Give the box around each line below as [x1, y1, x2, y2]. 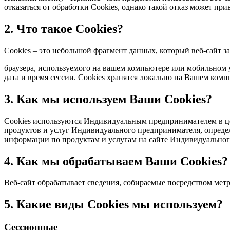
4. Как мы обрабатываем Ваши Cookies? [4, 154, 228, 168]
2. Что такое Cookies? [4, 22, 123, 35]
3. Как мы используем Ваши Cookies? [4, 92, 212, 106]
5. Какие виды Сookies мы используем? [4, 198, 223, 212]
